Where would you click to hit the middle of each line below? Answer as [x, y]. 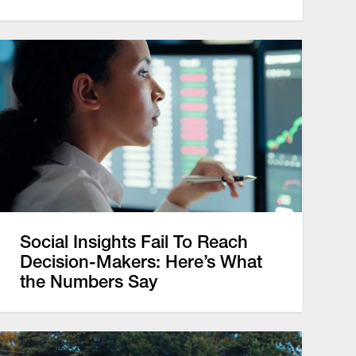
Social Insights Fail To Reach [133, 242]
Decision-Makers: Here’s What [141, 261]
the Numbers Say [88, 281]
